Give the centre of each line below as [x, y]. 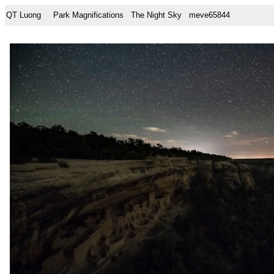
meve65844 [206, 15]
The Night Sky [156, 15]
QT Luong [24, 15]
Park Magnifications [88, 15]
